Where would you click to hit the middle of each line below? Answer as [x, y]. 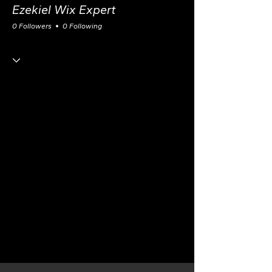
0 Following [82, 26]
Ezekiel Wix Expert [64, 10]
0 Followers [32, 26]
